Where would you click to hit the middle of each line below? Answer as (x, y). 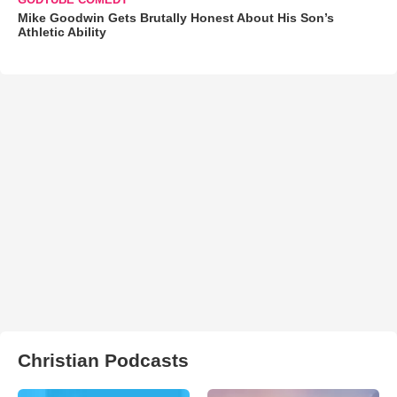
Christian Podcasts (103, 360)
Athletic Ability (62, 31)
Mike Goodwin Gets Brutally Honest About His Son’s (176, 17)
